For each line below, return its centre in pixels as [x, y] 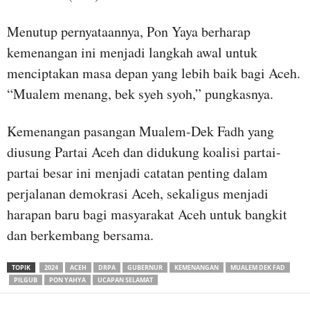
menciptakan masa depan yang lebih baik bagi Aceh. [154, 73]
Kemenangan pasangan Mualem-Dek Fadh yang [140, 131]
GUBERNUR [145, 267]
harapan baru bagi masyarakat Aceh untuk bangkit [147, 214]
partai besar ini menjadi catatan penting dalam [137, 172]
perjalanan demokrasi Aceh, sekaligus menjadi [138, 193]
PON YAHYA [67, 280]
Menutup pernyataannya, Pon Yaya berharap [129, 31]
